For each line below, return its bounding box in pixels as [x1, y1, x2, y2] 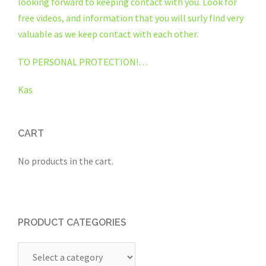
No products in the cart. [18, 155, 113, 167]
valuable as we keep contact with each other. [18, 28, 198, 40]
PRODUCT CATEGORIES [18, 217, 126, 228]
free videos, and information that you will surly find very [18, 12, 243, 24]
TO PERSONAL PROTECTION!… [18, 56, 148, 68]
